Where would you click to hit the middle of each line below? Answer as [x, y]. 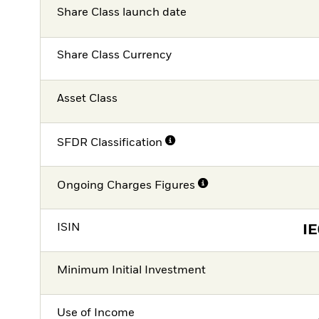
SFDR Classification [110, 143]
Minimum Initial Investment [132, 270]
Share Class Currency [115, 56]
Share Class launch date [122, 13]
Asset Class [88, 99]
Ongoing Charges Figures [126, 186]
